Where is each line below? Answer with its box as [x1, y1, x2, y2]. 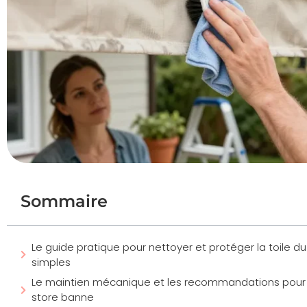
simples [32, 254, 71, 269]
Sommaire [21, 191, 108, 211]
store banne [32, 290, 94, 305]
